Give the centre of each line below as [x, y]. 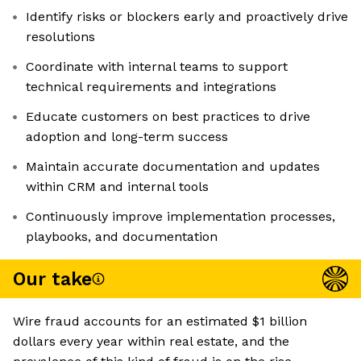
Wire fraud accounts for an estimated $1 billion [160, 322]
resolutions [60, 37]
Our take [52, 279]
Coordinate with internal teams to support [157, 67]
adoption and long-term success [127, 137]
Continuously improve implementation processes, [180, 217]
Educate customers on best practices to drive [168, 117]
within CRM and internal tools [117, 187]
